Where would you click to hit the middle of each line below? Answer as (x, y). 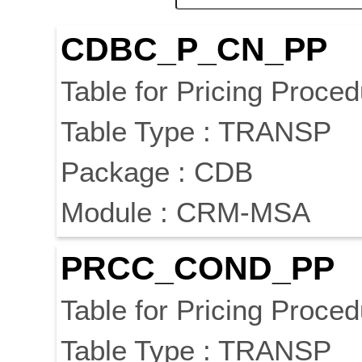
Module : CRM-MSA (185, 213)
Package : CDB (157, 172)
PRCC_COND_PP (198, 269)
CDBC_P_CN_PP (194, 50)
